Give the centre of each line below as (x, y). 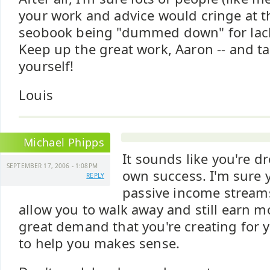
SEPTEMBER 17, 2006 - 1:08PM (52, 166)
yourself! (46, 66)
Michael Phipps (64, 142)
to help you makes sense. (99, 243)
